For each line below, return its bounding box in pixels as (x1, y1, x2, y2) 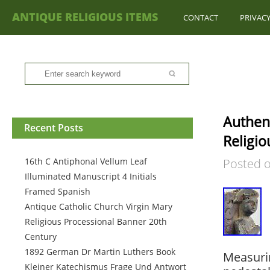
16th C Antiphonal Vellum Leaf (25, 155, 147, 167)
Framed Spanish (25, 186, 90, 197)
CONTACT (183, 12, 218, 23)
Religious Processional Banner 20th (25, 216, 167, 227)
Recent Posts (24, 121, 83, 134)
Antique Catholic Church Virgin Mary (25, 201, 172, 212)
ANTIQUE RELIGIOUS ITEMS (12, 10, 158, 24)
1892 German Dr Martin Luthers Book (25, 246, 175, 257)
